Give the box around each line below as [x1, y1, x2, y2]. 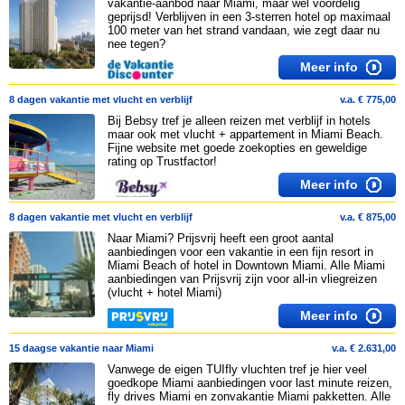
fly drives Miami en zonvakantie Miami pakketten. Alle [107, 390, 391, 403]
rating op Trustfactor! [107, 155, 217, 168]
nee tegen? [107, 37, 165, 51]
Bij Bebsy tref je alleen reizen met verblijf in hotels [107, 114, 371, 127]
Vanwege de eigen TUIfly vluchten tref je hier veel [107, 363, 367, 376]
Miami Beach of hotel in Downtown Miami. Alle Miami [107, 259, 385, 272]
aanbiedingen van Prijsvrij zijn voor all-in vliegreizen [107, 272, 377, 286]
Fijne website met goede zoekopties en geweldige [107, 141, 367, 155]
